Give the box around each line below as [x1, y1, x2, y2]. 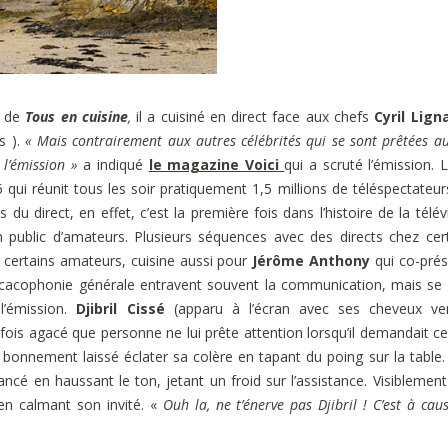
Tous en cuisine [25, 106, 128, 126]
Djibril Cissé [76, 298, 174, 318]
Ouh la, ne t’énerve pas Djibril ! [162, 394, 374, 414]
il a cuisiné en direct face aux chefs [130, 106, 375, 126]
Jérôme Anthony [252, 250, 371, 270]
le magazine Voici [148, 154, 279, 174]
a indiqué [77, 154, 149, 174]
